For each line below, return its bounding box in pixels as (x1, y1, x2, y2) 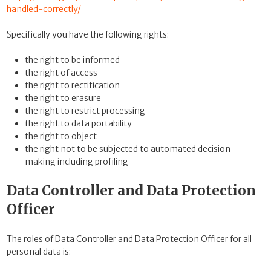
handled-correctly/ (7, 3, 81, 15)
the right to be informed (25, 54, 120, 65)
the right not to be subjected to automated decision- (25, 143, 235, 154)
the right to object (25, 130, 97, 142)
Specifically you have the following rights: (7, 28, 169, 40)
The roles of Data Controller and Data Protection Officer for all (7, 233, 252, 244)
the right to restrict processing (25, 105, 145, 116)
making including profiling (25, 155, 128, 167)
